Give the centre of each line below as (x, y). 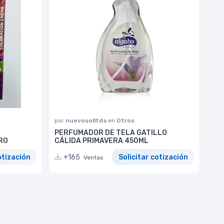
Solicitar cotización (153, 157)
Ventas (93, 157)
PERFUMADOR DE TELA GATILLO (111, 132)
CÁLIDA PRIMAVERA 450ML (101, 140)
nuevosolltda (87, 120)
